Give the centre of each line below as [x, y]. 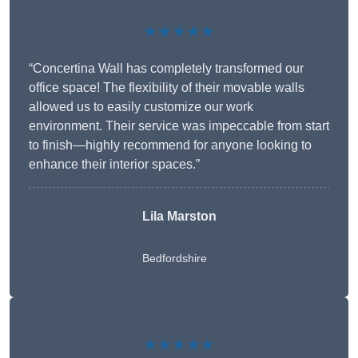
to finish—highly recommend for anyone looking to [170, 145]
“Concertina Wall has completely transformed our [166, 69]
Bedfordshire [174, 259]
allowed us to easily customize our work [141, 107]
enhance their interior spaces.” [114, 165]
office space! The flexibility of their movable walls [167, 88]
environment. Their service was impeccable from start [179, 126]
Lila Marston [179, 217]
